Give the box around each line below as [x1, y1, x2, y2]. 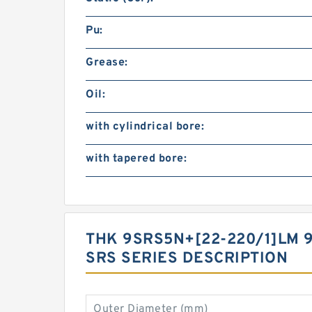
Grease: [86, 56, 128, 70]
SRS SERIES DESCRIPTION [86, 249, 288, 268]
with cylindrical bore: [86, 120, 204, 134]
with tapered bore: [86, 152, 187, 166]
